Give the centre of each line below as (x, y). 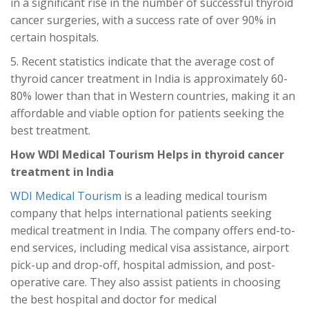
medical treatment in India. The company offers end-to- (153, 231)
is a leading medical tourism (194, 196)
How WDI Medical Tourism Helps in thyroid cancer (147, 155)
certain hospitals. (54, 38)
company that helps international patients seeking (141, 213)
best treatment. (50, 131)
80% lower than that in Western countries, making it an (153, 96)
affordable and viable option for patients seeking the (147, 113)
